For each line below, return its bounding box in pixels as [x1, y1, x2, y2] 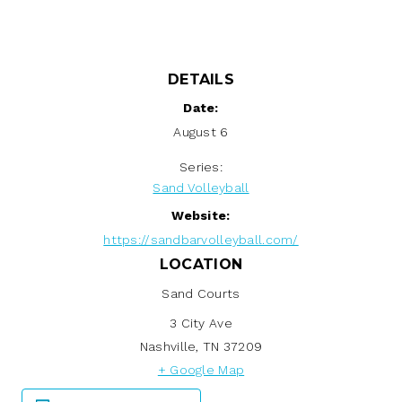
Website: [171, 207, 231, 223]
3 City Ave [170, 315, 232, 330]
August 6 [173, 124, 229, 139]
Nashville [139, 338, 197, 354]
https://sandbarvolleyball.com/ [103, 232, 299, 247]
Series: [179, 159, 223, 174]
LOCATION [159, 255, 243, 273]
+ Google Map [157, 362, 245, 377]
